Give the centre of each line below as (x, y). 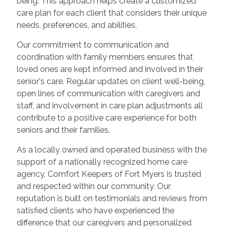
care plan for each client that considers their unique (111, 13)
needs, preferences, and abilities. (77, 25)
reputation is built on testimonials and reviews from (112, 199)
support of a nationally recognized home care (102, 162)
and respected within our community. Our (93, 186)
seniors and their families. (63, 130)
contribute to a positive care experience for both (106, 118)
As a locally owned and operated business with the (111, 150)
